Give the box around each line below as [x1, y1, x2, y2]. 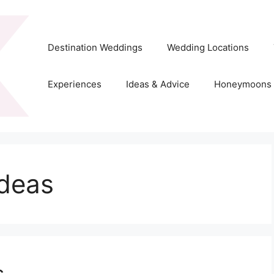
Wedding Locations [166, 42, 249, 54]
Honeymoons [213, 78, 272, 91]
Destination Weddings [47, 42, 143, 54]
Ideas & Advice [125, 78, 190, 91]
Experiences [47, 78, 102, 91]
